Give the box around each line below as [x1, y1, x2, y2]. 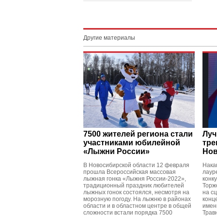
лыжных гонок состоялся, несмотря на [83, 189, 189, 196]
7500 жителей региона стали [83, 130, 193, 138]
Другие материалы [83, 34, 135, 41]
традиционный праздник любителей [83, 182, 184, 189]
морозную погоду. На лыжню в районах [83, 196, 191, 202]
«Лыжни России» [83, 147, 150, 155]
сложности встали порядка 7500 [83, 209, 172, 216]
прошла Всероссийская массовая [83, 169, 176, 175]
